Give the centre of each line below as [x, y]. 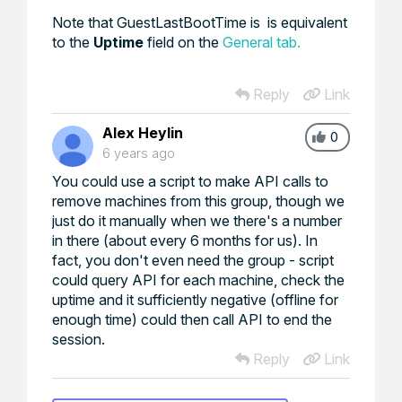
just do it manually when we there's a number [197, 220]
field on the [181, 42]
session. [80, 339]
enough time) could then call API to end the [192, 319]
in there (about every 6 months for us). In [185, 240]
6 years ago [139, 153]
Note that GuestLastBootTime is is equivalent [200, 22]
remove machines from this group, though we [198, 201]
